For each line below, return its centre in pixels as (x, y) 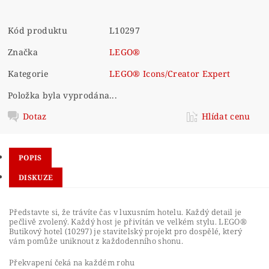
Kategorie (28, 73)
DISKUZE (36, 177)
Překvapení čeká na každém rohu (72, 262)
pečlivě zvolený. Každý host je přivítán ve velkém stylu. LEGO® (128, 222)
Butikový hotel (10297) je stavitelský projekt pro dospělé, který (126, 231)
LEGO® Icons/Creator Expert (170, 73)
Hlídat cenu (226, 116)
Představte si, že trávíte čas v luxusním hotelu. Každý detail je (125, 212)
